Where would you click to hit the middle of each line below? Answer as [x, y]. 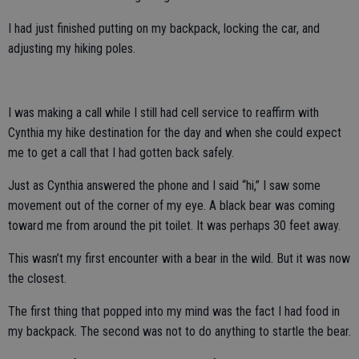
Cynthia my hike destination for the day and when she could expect [175, 133]
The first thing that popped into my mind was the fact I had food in [174, 311]
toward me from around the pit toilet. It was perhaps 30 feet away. [174, 226]
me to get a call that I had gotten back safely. [121, 153]
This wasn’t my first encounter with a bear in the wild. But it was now [179, 258]
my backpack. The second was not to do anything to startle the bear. [179, 331]
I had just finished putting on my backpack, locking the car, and [164, 28]
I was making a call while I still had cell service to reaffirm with [163, 113]
